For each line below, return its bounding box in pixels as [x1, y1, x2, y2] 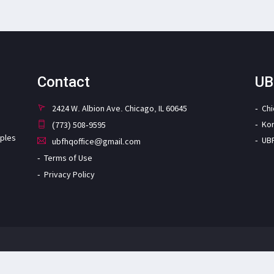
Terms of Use [43, 152, 92, 163]
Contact [37, 73, 90, 91]
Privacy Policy [43, 168, 95, 180]
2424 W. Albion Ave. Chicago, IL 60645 [51, 102, 187, 114]
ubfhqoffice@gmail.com [51, 135, 141, 147]
